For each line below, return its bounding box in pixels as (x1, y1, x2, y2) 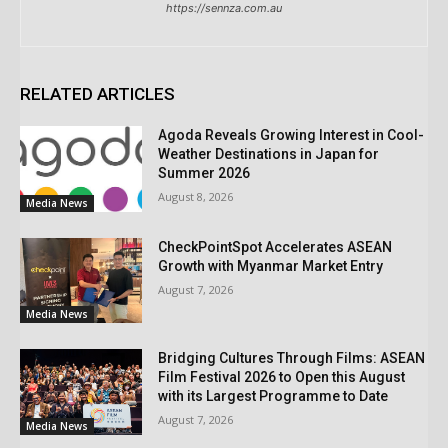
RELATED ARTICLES (20, 84, 175, 105)
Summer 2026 (158, 165, 251, 182)
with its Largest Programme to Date (158, 388, 389, 405)
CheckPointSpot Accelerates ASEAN (158, 238, 393, 255)
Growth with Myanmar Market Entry (158, 257, 384, 274)
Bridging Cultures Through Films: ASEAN (158, 350, 426, 367)
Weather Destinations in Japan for (158, 146, 380, 163)
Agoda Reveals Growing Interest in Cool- (158, 127, 425, 144)
